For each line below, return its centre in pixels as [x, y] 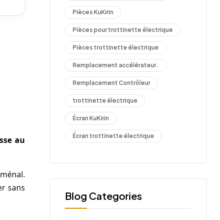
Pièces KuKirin [93, 12]
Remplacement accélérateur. [116, 65]
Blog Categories [103, 196]
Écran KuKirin [91, 118]
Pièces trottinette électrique [116, 47]
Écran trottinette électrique [113, 136]
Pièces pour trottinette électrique [123, 29]
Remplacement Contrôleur [111, 82]
